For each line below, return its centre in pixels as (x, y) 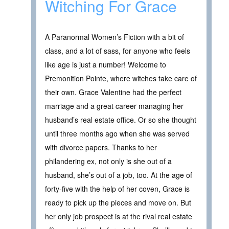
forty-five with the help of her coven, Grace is (117, 189)
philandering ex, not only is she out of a (108, 161)
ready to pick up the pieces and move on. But (118, 203)
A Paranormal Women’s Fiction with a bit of (114, 37)
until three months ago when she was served (117, 134)
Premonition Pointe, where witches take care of (121, 78)
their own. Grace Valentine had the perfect (113, 92)
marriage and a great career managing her (114, 106)
